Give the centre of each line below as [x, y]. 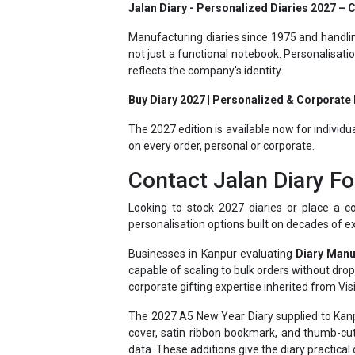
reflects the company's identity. [206, 42]
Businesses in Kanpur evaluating [212, 225]
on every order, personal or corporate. [221, 118]
